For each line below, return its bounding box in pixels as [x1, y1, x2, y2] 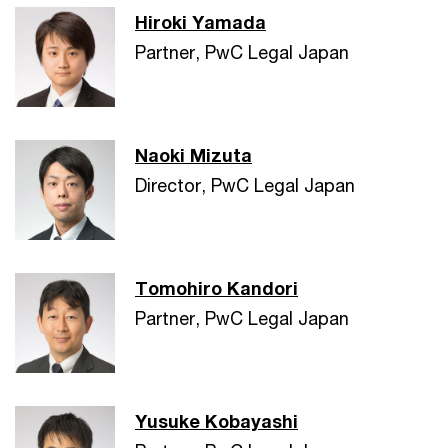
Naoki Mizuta [135, 144, 252, 166]
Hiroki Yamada [135, 11, 266, 33]
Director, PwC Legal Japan [135, 174, 355, 196]
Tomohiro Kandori [135, 277, 298, 299]
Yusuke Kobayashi [135, 410, 298, 432]
